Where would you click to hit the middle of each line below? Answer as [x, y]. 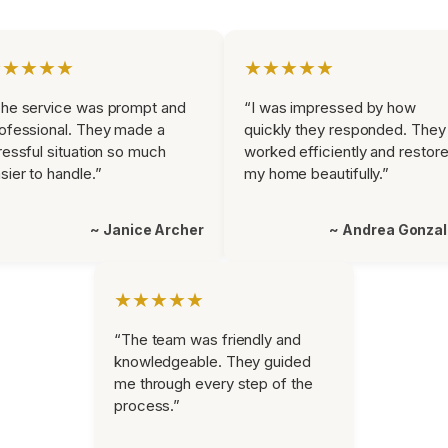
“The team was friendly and [207, 339]
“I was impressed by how [330, 107]
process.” [147, 405]
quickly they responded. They [345, 129]
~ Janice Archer [147, 229]
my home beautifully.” [317, 173]
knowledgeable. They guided [212, 361]
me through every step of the [213, 383]
